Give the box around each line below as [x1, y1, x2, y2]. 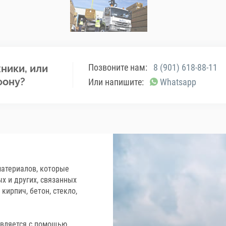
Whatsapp [160, 76, 196, 87]
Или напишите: [88, 76, 144, 87]
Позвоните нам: [88, 62, 147, 73]
